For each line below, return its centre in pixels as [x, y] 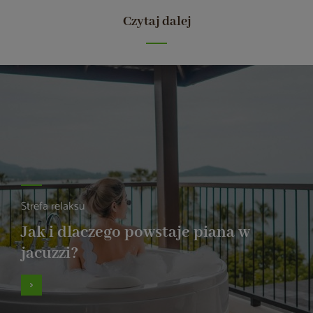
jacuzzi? [50, 254]
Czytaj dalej [156, 22]
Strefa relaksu [53, 207]
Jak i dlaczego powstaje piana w [136, 233]
